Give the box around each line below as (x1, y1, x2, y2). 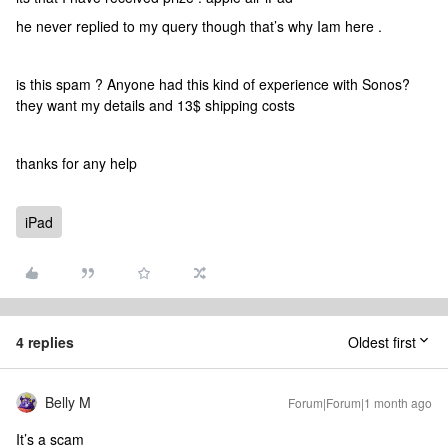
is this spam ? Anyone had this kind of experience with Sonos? (16, 74, 414, 94)
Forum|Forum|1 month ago (288, 394, 432, 411)
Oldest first (348, 332, 416, 352)
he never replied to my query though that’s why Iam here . (16, 16, 382, 36)
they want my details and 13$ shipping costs (16, 95, 295, 115)
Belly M (45, 392, 91, 412)
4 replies (16, 332, 74, 352)
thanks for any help (16, 153, 145, 173)
